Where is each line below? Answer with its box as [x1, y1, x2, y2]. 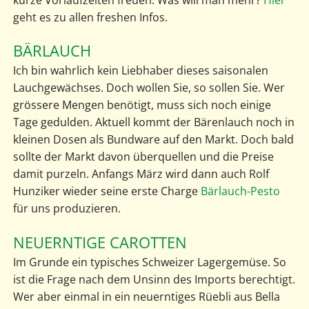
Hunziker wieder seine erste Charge [12, 183, 201, 199]
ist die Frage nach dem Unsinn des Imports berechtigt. [12, 271, 295, 287]
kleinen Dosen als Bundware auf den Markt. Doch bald [12, 132, 294, 148]
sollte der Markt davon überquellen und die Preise [12, 149, 274, 165]
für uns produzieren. [12, 201, 121, 217]
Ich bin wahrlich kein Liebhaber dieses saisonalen [12, 63, 268, 79]
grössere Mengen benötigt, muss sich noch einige [12, 97, 271, 113]
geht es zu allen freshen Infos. [12, 10, 168, 26]
